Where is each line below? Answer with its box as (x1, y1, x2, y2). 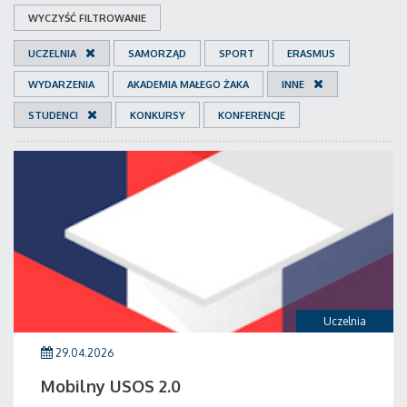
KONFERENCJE (218, 109, 285, 122)
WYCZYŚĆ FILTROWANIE (28, 12, 146, 25)
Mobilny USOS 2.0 (41, 376, 181, 396)
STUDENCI (28, 109, 78, 122)
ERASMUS (287, 47, 335, 60)
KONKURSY (130, 109, 185, 122)
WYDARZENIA (28, 78, 94, 91)
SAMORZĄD (128, 47, 186, 60)
